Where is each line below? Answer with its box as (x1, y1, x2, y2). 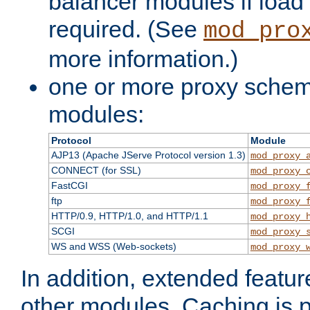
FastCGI (51, 180, 88, 192)
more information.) (48, 46, 238, 73)
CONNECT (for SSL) (51, 165, 141, 176)
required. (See (48, 16, 203, 43)
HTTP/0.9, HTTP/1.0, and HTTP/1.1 (51, 210, 208, 222)
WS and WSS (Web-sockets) (51, 241, 176, 253)
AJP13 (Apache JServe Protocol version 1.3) (51, 149, 246, 161)
